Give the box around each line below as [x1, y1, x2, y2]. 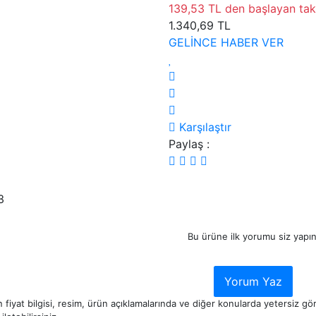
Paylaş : [169, 136, 209, 151]
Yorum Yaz [224, 274, 282, 288]
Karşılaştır [179, 119, 231, 134]
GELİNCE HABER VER [169, 35, 284, 49]
